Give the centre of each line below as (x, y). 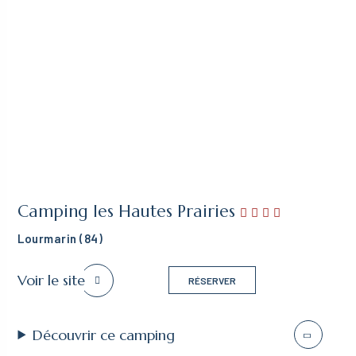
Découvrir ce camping (104, 335)
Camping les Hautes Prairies (129, 212)
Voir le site (52, 281)
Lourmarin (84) (60, 239)
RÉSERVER (212, 280)
